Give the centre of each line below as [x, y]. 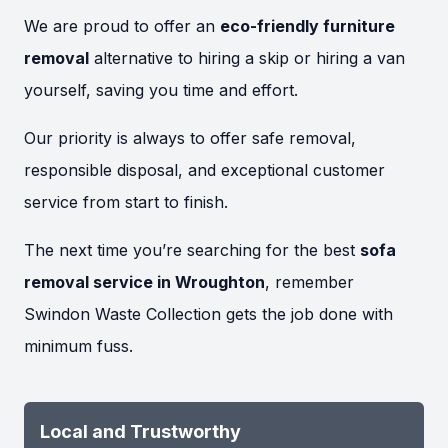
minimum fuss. [78, 346]
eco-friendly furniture [307, 26]
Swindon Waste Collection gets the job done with [208, 314]
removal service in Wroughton [144, 282]
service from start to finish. [126, 202]
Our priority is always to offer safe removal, [190, 138]
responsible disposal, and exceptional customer [204, 170]
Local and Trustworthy [140, 432]
